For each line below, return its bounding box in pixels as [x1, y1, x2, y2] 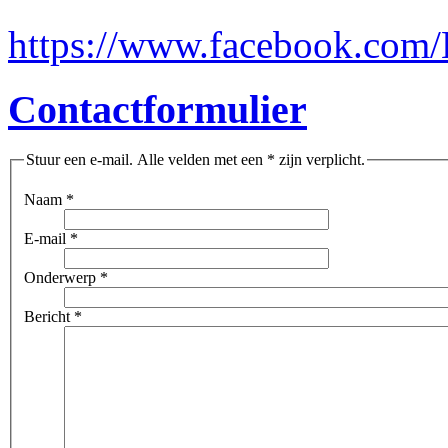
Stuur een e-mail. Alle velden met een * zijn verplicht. [26, 151, 365, 169]
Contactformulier [8, 86, 307, 132]
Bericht [24, 307, 70, 325]
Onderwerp [24, 268, 96, 286]
